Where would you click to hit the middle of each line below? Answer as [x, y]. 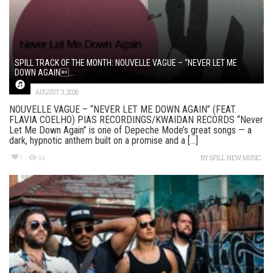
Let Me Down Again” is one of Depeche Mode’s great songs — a [130, 130]
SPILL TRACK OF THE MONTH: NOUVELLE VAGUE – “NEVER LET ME [126, 63]
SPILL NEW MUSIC [235, 158]
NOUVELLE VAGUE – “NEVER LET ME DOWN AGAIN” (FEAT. [123, 110]
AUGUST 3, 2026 [57, 93]
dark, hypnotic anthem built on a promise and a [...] [104, 141]
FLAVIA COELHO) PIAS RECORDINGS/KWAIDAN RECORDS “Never [136, 120]
